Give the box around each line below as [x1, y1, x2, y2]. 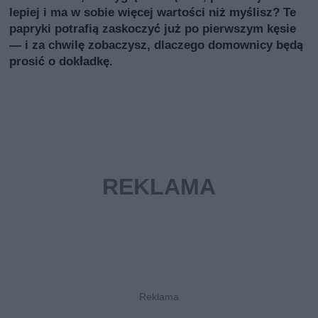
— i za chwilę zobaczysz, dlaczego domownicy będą [9, 38, 304, 53]
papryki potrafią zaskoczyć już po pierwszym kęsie [9, 21, 297, 36]
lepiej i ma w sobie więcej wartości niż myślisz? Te [9, 5, 297, 20]
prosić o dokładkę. [9, 54, 114, 69]
